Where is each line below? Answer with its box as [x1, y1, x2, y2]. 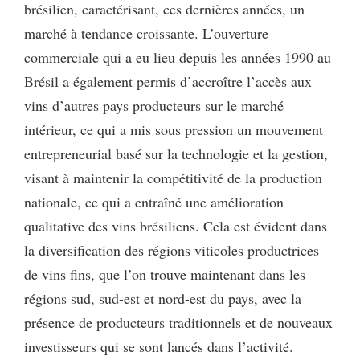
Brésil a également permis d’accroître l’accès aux [24, 71, 312, 91]
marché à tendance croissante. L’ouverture [24, 22, 268, 43]
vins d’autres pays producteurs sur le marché [24, 95, 284, 115]
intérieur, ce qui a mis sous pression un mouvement [24, 119, 323, 139]
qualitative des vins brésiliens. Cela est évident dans [24, 215, 327, 235]
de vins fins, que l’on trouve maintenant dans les [24, 264, 305, 284]
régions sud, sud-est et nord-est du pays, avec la [24, 288, 301, 308]
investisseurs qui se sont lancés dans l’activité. [24, 336, 293, 356]
